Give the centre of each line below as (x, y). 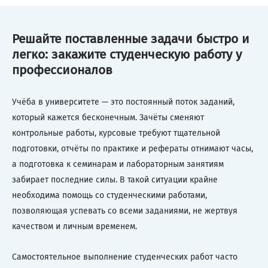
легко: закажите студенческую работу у (127, 55)
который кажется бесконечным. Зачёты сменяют (108, 117)
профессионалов (62, 70)
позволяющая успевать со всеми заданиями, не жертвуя (125, 211)
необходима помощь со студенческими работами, (109, 195)
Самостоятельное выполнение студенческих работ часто (125, 257)
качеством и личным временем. (74, 226)
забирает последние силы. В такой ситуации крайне (115, 179)
